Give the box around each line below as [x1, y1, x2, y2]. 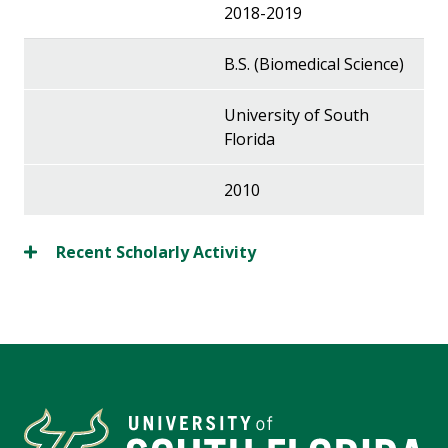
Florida [224, 128, 275, 151]
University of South [224, 104, 369, 127]
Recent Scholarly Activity [56, 241, 256, 264]
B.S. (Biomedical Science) [224, 53, 404, 76]
